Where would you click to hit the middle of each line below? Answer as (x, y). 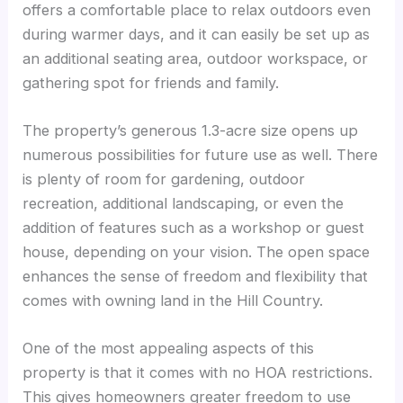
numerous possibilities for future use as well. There (201, 155)
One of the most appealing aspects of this (169, 349)
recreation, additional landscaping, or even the (184, 204)
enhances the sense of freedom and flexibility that (196, 277)
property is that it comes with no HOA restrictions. (198, 373)
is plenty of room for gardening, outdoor (164, 179)
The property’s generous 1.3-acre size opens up (191, 131)
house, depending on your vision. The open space (197, 252)
